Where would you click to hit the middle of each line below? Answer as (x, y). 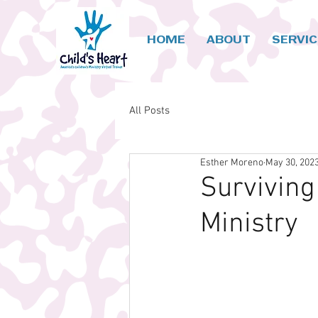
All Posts (149, 110)
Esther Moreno (232, 163)
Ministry (249, 224)
